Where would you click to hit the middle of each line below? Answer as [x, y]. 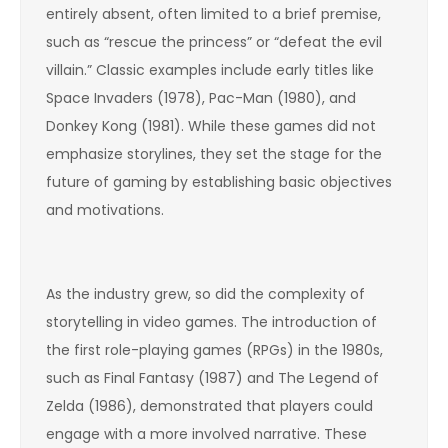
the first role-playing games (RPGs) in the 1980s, [214, 349]
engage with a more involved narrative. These [206, 433]
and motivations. [105, 209]
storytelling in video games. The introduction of [211, 321]
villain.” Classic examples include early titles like [210, 69]
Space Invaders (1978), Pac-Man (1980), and [201, 97]
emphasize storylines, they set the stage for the [214, 153]
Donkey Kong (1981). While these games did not [211, 125]
